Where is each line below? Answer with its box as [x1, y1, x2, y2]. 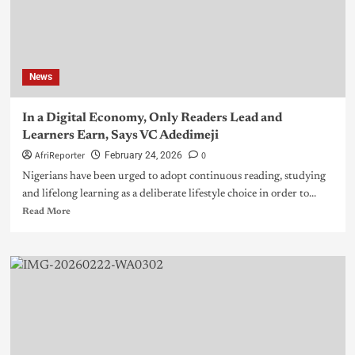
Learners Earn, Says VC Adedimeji [21, 129, 219, 143]
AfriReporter [34, 149, 85, 163]
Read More [21, 207, 71, 217]
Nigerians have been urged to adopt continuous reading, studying [21, 171, 326, 183]
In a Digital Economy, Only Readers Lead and [21, 112, 282, 125]
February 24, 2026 [104, 150, 182, 162]
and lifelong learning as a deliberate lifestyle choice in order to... [21, 189, 316, 200]
